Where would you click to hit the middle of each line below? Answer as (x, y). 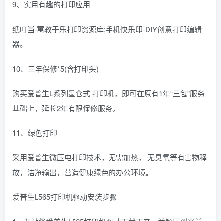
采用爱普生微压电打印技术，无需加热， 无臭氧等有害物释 (110, 157)
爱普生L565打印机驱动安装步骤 (65, 197)
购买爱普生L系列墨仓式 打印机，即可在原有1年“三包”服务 (109, 93)
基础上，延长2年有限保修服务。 (66, 108)
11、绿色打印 (35, 133)
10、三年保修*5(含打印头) (55, 69)
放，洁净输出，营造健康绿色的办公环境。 (83, 172)
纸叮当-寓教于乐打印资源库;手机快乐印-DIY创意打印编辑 (107, 29)
